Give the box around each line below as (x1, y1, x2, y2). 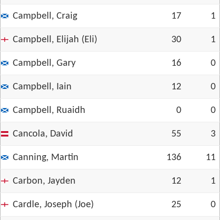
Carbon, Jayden (13, 176, 76, 186)
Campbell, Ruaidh (13, 106, 85, 115)
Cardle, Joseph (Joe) (13, 200, 94, 210)
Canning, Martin (13, 153, 79, 163)
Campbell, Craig (13, 11, 77, 21)
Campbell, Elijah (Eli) (13, 35, 97, 45)
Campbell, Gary (13, 58, 76, 68)
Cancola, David (13, 129, 73, 139)
